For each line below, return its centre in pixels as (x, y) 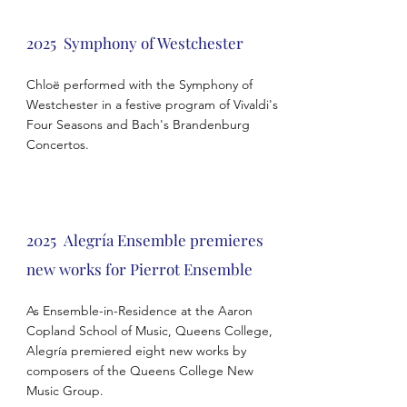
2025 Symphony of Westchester (134, 43)
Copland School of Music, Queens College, (149, 331)
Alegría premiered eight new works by (136, 351)
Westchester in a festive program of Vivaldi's (152, 104)
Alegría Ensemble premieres (163, 240)
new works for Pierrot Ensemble (139, 269)
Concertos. (59, 144)
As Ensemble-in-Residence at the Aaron (139, 311)
